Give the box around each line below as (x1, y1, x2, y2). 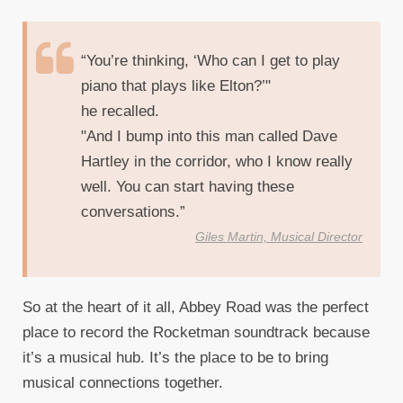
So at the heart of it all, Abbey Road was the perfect (22, 299, 369, 317)
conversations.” (81, 203, 185, 221)
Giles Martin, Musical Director (195, 230, 363, 245)
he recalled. (81, 103, 159, 121)
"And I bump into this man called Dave (81, 128, 337, 146)
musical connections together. (22, 374, 223, 392)
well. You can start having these (81, 178, 294, 196)
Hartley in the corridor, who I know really (81, 153, 353, 171)
